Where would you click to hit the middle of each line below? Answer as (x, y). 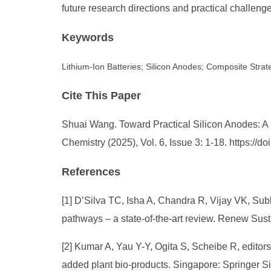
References (91, 172)
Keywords (88, 38)
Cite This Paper (101, 96)
